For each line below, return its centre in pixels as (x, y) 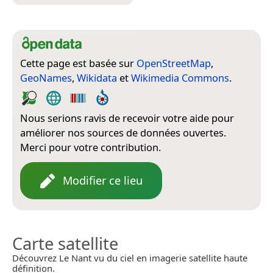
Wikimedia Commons (180, 78)
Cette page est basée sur (78, 63)
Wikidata (97, 78)
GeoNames (46, 78)
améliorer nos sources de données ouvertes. (123, 133)
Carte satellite (65, 244)
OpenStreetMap (174, 63)
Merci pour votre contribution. (90, 147)
